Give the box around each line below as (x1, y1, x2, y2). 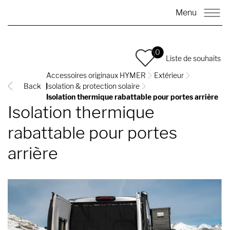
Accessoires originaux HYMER (46, 71, 146, 80)
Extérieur (154, 71, 184, 80)
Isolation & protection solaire (46, 82, 140, 90)
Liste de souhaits (166, 53, 221, 63)
